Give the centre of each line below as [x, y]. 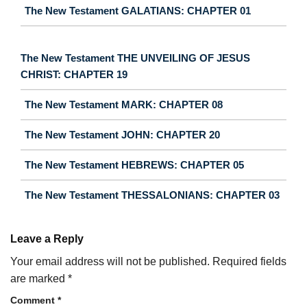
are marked [39, 279]
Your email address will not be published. [110, 262]
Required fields [249, 262]
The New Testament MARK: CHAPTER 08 [124, 105]
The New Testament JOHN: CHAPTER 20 [122, 135]
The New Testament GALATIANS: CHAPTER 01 [138, 11]
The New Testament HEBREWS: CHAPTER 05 [134, 165]
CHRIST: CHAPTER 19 [74, 75]
